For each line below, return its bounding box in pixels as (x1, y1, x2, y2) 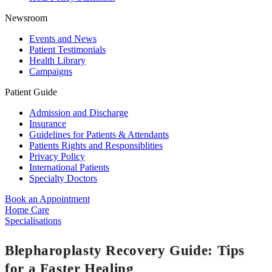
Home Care (5, 205, 49, 216)
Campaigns (29, 66, 72, 77)
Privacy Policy (29, 151, 85, 162)
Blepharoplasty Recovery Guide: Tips (5, 242, 245, 258)
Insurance (29, 118, 66, 129)
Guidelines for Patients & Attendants (29, 129, 169, 140)
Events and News (29, 33, 97, 44)
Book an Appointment (5, 194, 90, 205)
